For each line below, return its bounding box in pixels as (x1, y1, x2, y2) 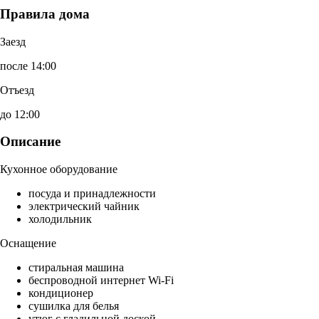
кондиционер (28, 287, 93, 300)
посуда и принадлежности (28, 187, 156, 200)
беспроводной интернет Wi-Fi (28, 274, 174, 287)
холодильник (28, 213, 92, 226)
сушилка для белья (28, 300, 119, 313)
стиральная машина (28, 261, 124, 274)
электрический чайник (28, 200, 140, 213)
